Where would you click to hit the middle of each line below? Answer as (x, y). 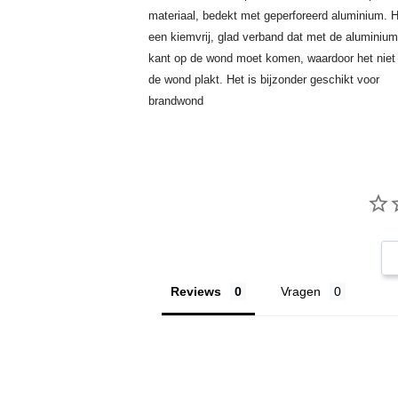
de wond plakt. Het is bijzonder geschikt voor (264, 80)
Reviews (196, 291)
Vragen (301, 291)
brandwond (176, 101)
